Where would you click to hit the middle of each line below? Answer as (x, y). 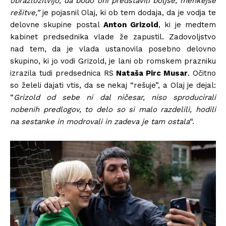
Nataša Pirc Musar (152, 73)
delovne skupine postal (57, 24)
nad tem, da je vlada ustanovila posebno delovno (113, 49)
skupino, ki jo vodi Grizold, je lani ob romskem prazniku (113, 61)
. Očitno (202, 73)
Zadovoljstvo (192, 37)
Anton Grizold (131, 24)
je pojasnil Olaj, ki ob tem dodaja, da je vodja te (128, 12)
